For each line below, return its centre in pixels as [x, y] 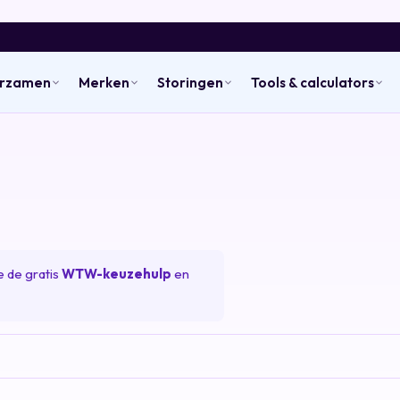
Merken [104, 82]
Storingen [191, 82]
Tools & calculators [313, 82]
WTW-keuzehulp [117, 273]
